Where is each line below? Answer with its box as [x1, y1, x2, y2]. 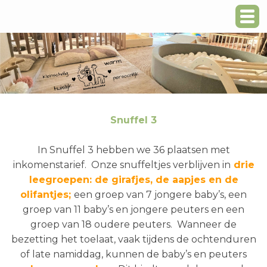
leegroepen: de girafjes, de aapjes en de [29, 173, 238, 185]
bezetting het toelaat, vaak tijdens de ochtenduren [11, 233, 256, 245]
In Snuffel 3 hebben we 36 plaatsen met [37, 144, 230, 156]
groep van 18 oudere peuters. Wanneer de [30, 218, 237, 230]
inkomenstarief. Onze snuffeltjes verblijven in [13, 159, 231, 170]
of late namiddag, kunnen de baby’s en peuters [20, 248, 247, 260]
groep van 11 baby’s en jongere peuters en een [23, 203, 244, 215]
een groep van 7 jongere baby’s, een [74, 188, 247, 200]
